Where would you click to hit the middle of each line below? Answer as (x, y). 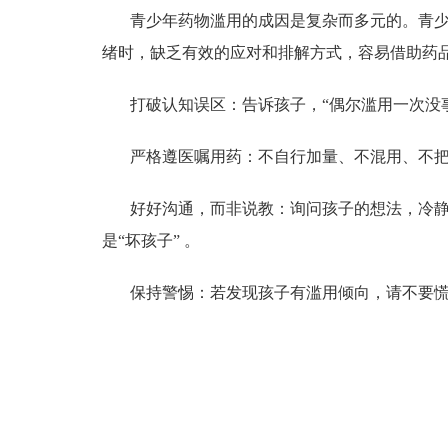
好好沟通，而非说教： (210, 209)
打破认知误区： (186, 105)
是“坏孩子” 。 (151, 241)
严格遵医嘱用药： (194, 157)
